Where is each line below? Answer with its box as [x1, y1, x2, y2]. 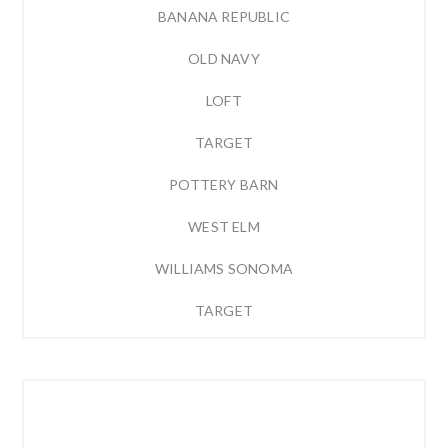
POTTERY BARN [169, 175, 279, 193]
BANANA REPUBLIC [158, 7, 290, 25]
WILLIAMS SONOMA [155, 259, 293, 277]
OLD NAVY [188, 49, 260, 67]
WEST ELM [188, 217, 260, 235]
